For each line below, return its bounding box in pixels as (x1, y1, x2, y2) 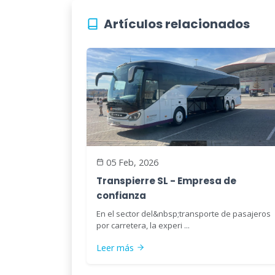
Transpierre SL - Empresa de (96, 174, 236, 187)
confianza (96, 188, 146, 202)
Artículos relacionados (104, 15, 250, 33)
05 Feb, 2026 (106, 156, 158, 168)
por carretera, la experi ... (96, 219, 190, 231)
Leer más (96, 241, 134, 254)
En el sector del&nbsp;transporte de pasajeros (96, 207, 271, 219)
